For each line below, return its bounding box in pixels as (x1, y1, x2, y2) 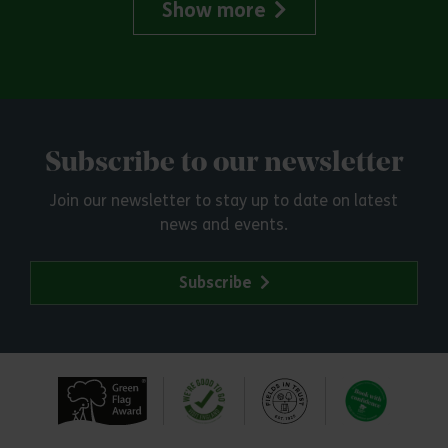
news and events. (160, 214, 288, 234)
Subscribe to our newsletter (45, 148, 403, 178)
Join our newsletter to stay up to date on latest (50, 190, 398, 210)
